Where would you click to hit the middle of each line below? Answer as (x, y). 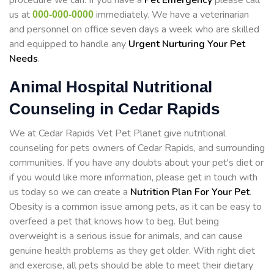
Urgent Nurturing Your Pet (187, 44)
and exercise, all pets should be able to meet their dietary (131, 266)
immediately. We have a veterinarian (171, 15)
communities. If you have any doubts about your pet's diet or (136, 163)
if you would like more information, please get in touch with (133, 178)
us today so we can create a (70, 192)
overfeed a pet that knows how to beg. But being (114, 222)
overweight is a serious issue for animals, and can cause (126, 236)
